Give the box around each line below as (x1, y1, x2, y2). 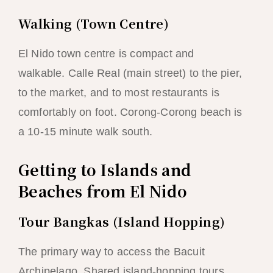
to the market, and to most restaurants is (18, 86, 219, 99)
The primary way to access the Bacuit (18, 245, 205, 258)
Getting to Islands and (18, 158, 192, 180)
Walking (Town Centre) (18, 14, 169, 32)
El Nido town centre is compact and (18, 47, 194, 60)
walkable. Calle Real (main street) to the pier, (18, 66, 243, 79)
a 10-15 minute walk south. (18, 125, 152, 138)
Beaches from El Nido (18, 179, 188, 202)
